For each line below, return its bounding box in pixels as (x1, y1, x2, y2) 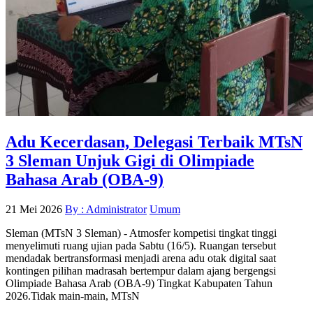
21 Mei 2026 (6, 203, 62, 215)
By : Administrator (65, 203, 147, 215)
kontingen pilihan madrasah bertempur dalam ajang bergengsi (6, 264, 276, 277)
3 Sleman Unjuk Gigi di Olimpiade (6, 152, 254, 170)
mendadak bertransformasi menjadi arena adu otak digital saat (6, 252, 276, 264)
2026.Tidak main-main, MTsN (6, 289, 140, 302)
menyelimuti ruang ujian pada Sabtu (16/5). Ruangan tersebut (6, 239, 276, 252)
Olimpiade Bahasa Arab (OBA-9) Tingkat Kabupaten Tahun (6, 277, 272, 289)
